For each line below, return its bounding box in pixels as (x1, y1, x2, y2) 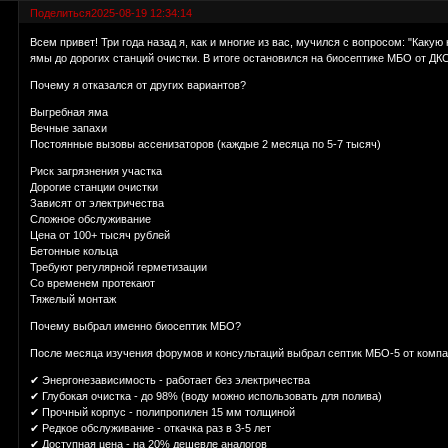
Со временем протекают (30, 277, 156, 290)
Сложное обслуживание (30, 213, 152, 226)
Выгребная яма (30, 106, 109, 119)
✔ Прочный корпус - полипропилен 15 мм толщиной (30, 406, 296, 419)
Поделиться (30, 6, 92, 19)
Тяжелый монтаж (30, 293, 117, 306)
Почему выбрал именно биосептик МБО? (30, 320, 242, 333)
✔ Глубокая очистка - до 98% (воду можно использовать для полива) (30, 390, 383, 403)
